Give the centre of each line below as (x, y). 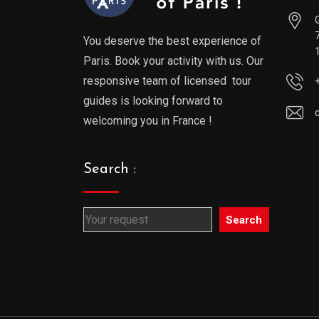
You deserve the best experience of (172, 41)
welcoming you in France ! (148, 121)
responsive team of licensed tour (167, 81)
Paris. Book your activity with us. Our (173, 61)
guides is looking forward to (155, 101)
